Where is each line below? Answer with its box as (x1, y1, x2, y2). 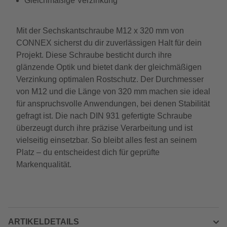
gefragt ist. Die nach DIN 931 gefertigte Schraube (16, 111, 192, 120)
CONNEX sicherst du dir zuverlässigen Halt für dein (16, 39, 202, 47)
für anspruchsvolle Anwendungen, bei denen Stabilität (16, 99, 210, 108)
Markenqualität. (16, 160, 71, 169)
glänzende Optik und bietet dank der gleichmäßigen (16, 63, 202, 71)
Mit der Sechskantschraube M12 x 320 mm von (16, 26, 184, 35)
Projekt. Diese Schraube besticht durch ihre (16, 51, 172, 59)
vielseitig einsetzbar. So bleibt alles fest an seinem (16, 136, 197, 144)
